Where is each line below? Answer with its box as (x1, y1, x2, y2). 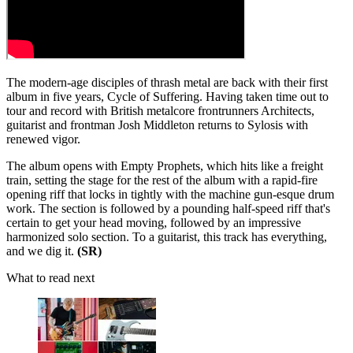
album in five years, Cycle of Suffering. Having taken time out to (6, 90, 329, 104)
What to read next (6, 271, 95, 285)
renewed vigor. (6, 132, 80, 147)
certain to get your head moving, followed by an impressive (6, 216, 301, 230)
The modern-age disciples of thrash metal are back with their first (6, 76, 328, 90)
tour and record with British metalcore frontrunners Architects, (6, 104, 314, 118)
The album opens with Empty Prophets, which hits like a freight (6, 159, 323, 173)
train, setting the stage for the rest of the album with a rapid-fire (6, 173, 318, 188)
